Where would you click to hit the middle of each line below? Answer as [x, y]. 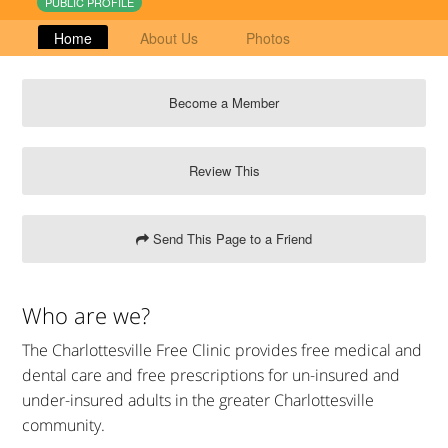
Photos [268, 37]
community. [63, 424]
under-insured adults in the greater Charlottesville [198, 399]
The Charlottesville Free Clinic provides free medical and [222, 349]
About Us [169, 37]
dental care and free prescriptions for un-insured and [211, 374]
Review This [224, 170]
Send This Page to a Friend [230, 238]
